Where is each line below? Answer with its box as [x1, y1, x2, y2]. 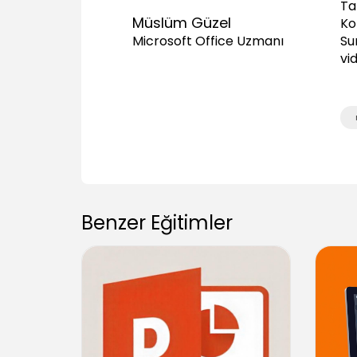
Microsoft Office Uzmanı [132, 31, 284, 50]
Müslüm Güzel [132, 12, 231, 33]
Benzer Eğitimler [81, 209, 233, 236]
